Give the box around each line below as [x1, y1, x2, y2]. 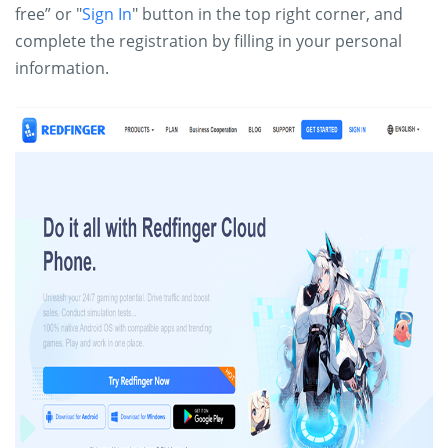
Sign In [82, 3, 132, 25]
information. [15, 57, 109, 79]
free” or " [15, 3, 82, 25]
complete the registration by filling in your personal [15, 30, 402, 52]
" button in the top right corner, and [132, 3, 403, 25]
